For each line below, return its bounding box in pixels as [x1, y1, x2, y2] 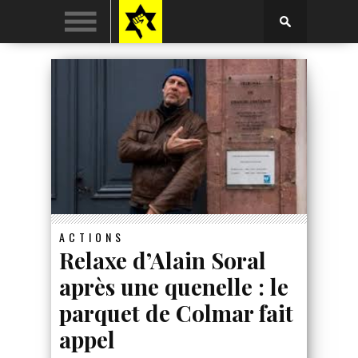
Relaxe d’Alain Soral [59, 245, 266, 275]
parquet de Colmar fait [59, 297, 293, 328]
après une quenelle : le [59, 271, 288, 301]
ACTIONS [59, 228, 125, 245]
